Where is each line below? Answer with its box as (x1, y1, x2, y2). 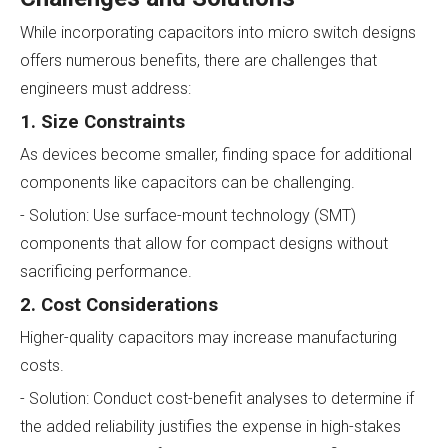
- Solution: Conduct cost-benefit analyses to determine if (20, 388, 414, 408)
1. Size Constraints (20, 110, 185, 133)
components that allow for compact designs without (20, 233, 388, 253)
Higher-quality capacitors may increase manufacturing (20, 327, 397, 347)
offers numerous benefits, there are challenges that (20, 50, 377, 70)
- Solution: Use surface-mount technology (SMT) (20, 205, 356, 225)
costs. (20, 355, 64, 375)
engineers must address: (20, 78, 191, 98)
